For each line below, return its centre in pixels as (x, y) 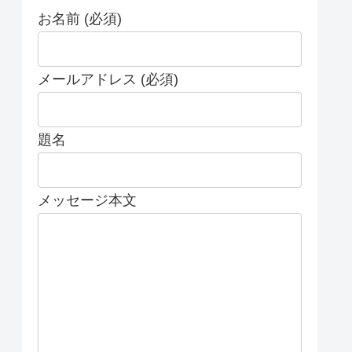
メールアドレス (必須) (108, 79)
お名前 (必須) (80, 18)
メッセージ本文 (87, 200)
